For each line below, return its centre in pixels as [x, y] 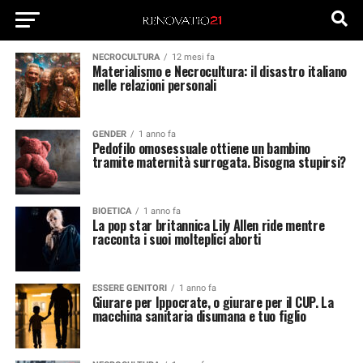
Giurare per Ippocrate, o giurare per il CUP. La [213, 302]
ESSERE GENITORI [129, 288]
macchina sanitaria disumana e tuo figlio [199, 316]
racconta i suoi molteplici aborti [177, 239]
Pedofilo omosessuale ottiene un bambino [201, 148]
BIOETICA [111, 211]
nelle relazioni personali [154, 85]
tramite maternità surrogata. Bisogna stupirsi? [219, 162]
